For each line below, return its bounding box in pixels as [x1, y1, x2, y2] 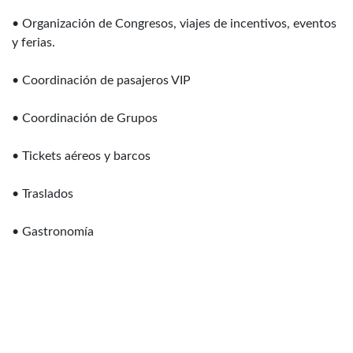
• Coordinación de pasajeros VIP [12, 74, 191, 87]
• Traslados [12, 188, 73, 201]
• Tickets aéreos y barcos [12, 150, 150, 163]
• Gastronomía [12, 225, 94, 239]
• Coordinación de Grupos [12, 112, 158, 125]
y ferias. [12, 36, 55, 50]
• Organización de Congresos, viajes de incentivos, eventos [12, 17, 336, 31]
